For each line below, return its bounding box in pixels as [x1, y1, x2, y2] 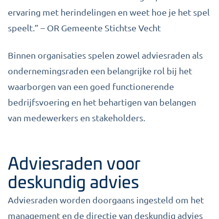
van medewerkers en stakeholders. [8, 112, 145, 123]
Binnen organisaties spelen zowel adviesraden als [8, 50, 203, 60]
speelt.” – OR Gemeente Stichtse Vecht [8, 22, 161, 33]
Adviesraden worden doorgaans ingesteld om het [8, 195, 204, 205]
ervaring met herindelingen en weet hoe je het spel [8, 7, 210, 17]
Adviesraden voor [8, 149, 140, 175]
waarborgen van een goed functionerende [8, 81, 174, 91]
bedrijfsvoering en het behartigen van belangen [8, 97, 196, 107]
